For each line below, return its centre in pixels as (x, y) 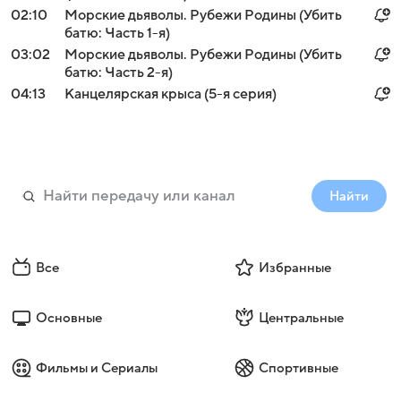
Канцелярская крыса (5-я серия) (171, 94)
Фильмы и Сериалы (97, 368)
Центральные (301, 318)
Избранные (294, 268)
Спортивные (298, 368)
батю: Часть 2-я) (119, 73)
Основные (69, 318)
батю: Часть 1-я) (117, 33)
